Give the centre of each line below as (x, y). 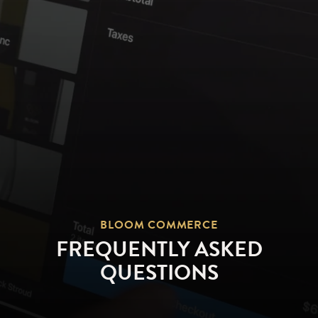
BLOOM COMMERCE (159, 225)
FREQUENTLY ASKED (159, 250)
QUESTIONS (159, 273)
